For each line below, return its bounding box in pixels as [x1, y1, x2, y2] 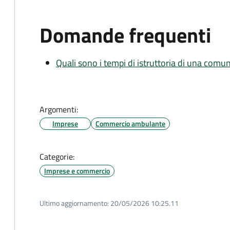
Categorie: [40, 150, 74, 163]
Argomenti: [40, 103, 78, 116]
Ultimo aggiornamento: [40, 198, 109, 208]
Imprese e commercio [44, 165, 110, 176]
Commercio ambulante [95, 118, 165, 129]
